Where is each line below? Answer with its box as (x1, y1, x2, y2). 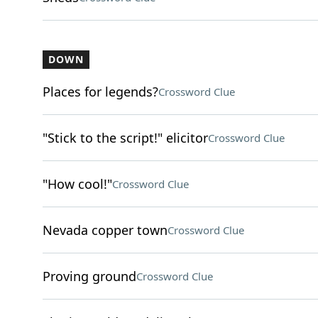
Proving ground (42, 268, 136, 285)
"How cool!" (42, 175, 112, 192)
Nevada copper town (42, 221, 168, 238)
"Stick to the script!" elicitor (42, 129, 208, 146)
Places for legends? (42, 83, 158, 100)
